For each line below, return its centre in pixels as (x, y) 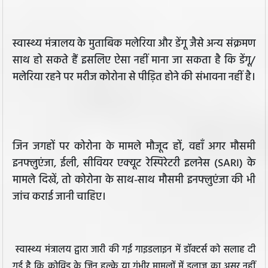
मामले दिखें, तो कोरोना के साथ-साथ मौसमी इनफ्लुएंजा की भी (134, 181)
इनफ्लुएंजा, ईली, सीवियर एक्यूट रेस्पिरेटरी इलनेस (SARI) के (134, 164)
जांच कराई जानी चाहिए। (60, 197)
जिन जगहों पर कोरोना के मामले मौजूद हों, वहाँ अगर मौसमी (134, 147)
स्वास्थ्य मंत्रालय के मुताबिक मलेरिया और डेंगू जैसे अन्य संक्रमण (134, 44)
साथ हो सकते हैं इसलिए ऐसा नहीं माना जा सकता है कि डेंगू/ (134, 61)
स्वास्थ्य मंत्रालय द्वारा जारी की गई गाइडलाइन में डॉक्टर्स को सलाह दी (136, 250)
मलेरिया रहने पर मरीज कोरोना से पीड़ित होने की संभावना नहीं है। (134, 78)
